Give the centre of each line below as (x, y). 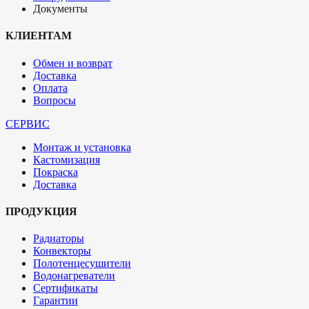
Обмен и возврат (73, 63)
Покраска (56, 172)
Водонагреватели (74, 276)
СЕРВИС (28, 123)
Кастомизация (67, 159)
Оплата (50, 88)
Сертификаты (66, 288)
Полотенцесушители (82, 263)
